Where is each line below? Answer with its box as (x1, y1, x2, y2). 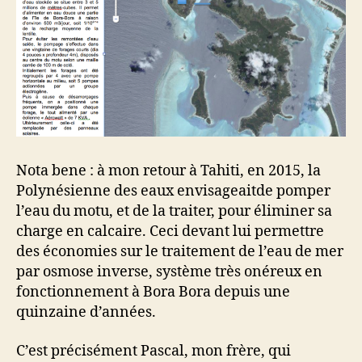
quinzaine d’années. (16, 303, 156, 322)
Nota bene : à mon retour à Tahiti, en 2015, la (16, 162, 321, 181)
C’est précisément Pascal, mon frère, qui (16, 341, 291, 360)
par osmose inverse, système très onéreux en (16, 263, 322, 282)
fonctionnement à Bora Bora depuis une (16, 283, 290, 302)
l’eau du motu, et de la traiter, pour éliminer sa (16, 202, 332, 221)
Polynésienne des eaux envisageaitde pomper (16, 182, 330, 201)
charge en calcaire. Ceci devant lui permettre (16, 222, 324, 242)
